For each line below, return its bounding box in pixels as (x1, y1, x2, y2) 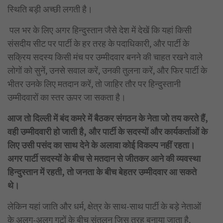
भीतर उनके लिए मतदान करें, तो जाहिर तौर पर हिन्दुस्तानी (7, 78, 181, 90)
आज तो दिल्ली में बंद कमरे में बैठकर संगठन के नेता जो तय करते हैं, (7, 112, 208, 124)
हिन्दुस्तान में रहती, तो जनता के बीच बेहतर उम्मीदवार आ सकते (7, 166, 197, 178)
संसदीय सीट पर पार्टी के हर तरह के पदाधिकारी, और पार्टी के (7, 37, 189, 49)
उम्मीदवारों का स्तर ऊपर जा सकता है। (7, 91, 126, 103)
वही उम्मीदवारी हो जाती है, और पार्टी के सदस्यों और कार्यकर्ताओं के (7, 125, 208, 137)
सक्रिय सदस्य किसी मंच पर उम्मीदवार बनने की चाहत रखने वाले (7, 51, 203, 63)
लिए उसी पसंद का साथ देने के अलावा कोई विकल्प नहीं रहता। (7, 139, 195, 151)
